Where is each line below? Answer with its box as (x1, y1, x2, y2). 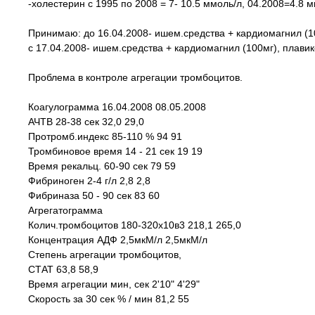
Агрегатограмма (28, 205, 103, 216)
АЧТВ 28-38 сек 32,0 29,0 (28, 116, 144, 127)
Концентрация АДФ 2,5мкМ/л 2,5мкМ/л (28, 234, 207, 245)
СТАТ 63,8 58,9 (28, 264, 98, 275)
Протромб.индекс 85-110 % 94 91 (28, 131, 182, 142)
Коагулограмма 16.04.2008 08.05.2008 (28, 101, 206, 112)
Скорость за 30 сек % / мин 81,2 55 (28, 293, 189, 304)
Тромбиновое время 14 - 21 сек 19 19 (28, 146, 202, 157)
